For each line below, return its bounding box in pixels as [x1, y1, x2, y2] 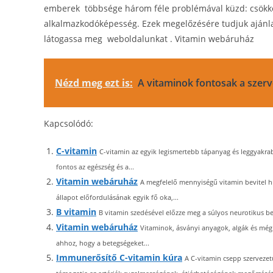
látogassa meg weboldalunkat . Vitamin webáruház [44, 33, 254, 44]
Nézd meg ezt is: [55, 76, 133, 90]
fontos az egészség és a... [56, 162, 134, 171]
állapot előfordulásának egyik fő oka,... [56, 193, 179, 202]
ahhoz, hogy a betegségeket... [56, 238, 149, 247]
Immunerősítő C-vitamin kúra [56, 252, 182, 263]
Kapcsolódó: [44, 118, 93, 129]
